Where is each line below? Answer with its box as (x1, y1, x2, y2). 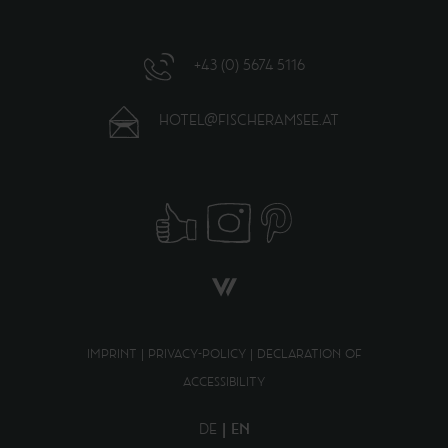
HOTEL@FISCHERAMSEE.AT (159, 115, 339, 130)
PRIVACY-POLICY (147, 349, 246, 362)
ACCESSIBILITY (183, 377, 265, 390)
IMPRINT (86, 349, 137, 362)
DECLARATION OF (256, 349, 362, 362)
